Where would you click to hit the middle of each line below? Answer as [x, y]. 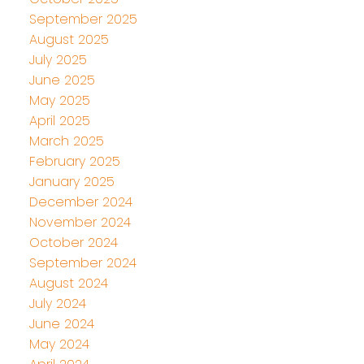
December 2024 [80, 202]
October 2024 [73, 243]
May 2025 [59, 101]
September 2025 [83, 19]
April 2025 [59, 121]
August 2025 [69, 40]
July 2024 [57, 304]
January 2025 [71, 182]
